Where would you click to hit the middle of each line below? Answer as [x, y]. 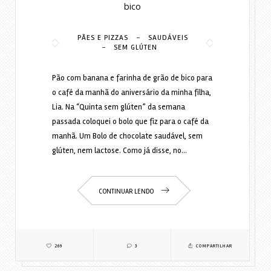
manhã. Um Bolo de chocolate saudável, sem [127, 136]
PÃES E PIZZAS [103, 38]
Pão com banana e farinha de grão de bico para [132, 78]
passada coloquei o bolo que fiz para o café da [130, 121]
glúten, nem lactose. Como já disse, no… [119, 150]
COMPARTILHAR [214, 246]
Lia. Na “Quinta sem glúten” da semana [118, 107]
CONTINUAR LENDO [126, 191]
